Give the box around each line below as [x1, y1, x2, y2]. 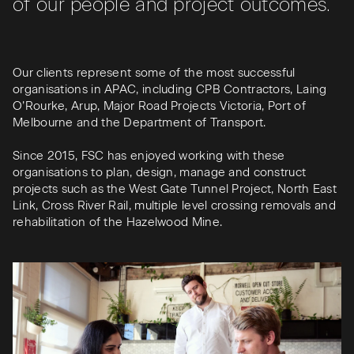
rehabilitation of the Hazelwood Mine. [13, 215, 226, 230]
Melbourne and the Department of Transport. [13, 115, 269, 130]
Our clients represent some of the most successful [13, 66, 296, 81]
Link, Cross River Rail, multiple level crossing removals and [13, 198, 336, 213]
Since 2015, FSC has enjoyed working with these [13, 149, 285, 164]
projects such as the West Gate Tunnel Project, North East [13, 182, 337, 197]
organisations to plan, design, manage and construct [13, 165, 307, 180]
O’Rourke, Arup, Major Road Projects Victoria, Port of [13, 99, 306, 114]
